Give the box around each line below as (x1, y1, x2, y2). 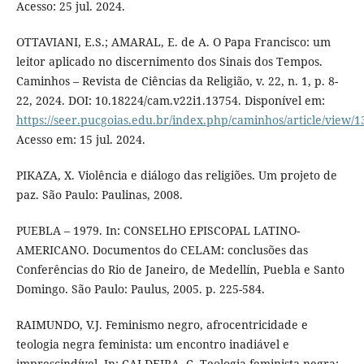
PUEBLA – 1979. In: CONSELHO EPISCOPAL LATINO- (15, 223, 300, 239)
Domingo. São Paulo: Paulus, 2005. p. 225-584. (15, 281, 265, 297)
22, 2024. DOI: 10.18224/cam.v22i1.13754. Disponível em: (15, 93, 325, 109)
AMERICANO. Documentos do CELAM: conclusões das (15, 242, 308, 258)
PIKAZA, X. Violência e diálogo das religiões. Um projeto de (15, 167, 337, 184)
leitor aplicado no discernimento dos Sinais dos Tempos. (15, 54, 323, 70)
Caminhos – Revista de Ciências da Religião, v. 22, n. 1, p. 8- (15, 73, 338, 89)
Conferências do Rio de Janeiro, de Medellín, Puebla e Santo (15, 262, 344, 278)
